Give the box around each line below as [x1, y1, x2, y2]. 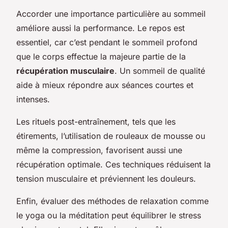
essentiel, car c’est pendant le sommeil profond [16, 37, 197, 47]
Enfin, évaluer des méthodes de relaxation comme [16, 195, 209, 206]
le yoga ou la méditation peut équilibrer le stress [16, 210, 201, 220]
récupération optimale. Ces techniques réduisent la [16, 159, 211, 169]
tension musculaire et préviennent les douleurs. [16, 173, 196, 184]
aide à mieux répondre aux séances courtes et [16, 79, 193, 90]
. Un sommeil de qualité [115, 65, 205, 76]
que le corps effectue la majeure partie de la [16, 51, 186, 62]
